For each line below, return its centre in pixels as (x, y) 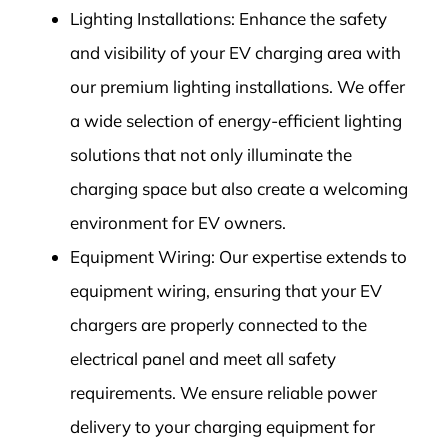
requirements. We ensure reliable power (223, 393)
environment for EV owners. (177, 223)
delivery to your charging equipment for (222, 427)
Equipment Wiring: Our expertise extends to (238, 257)
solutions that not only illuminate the (210, 155)
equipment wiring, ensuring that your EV (225, 291)
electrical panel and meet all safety (202, 359)
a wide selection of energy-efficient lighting (235, 121)
